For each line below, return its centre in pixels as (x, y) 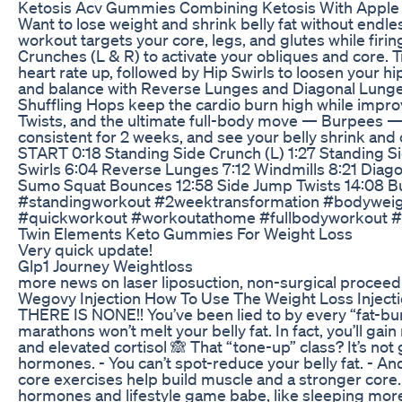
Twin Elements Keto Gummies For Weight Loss (185, 233)
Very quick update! (85, 249)
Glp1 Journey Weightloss (105, 265)
